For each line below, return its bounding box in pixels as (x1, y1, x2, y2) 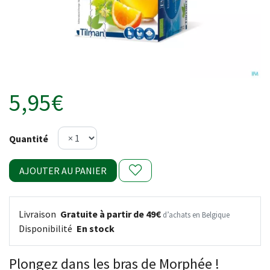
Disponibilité (19, 222, 74, 234)
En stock (77, 222, 115, 234)
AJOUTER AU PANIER (19, 165, 107, 177)
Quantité (9, 133, 48, 145)
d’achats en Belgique (163, 210, 230, 219)
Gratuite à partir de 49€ (60, 208, 161, 220)
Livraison (19, 208, 58, 220)
